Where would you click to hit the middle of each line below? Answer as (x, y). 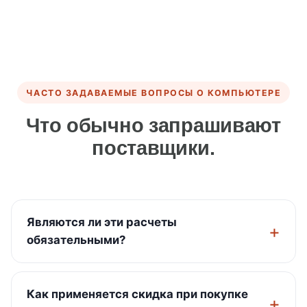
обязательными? (76, 240)
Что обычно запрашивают (153, 126)
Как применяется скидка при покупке (138, 294)
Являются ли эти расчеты (102, 222)
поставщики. (153, 148)
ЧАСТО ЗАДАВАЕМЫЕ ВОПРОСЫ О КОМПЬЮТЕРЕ (153, 93)
